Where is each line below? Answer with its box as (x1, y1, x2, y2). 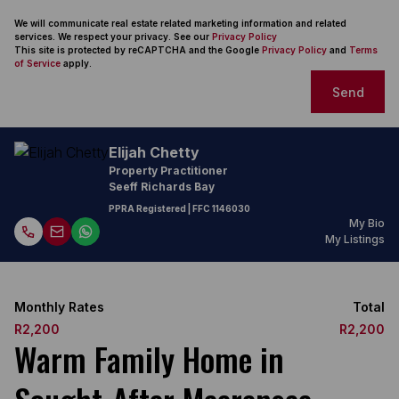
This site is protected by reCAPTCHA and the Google (14, 45, 262, 55)
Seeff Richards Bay (109, 180, 215, 193)
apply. (61, 58, 92, 69)
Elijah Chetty (109, 143, 199, 161)
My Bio (349, 216, 385, 230)
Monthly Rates (14, 299, 104, 314)
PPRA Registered (109, 203, 186, 214)
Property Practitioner (109, 164, 228, 177)
